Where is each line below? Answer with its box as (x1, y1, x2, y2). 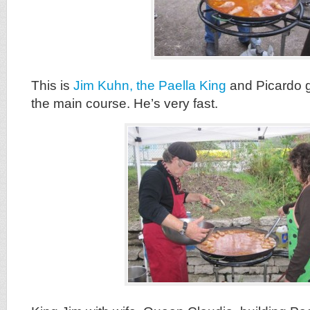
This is (31, 78, 73, 93)
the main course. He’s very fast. (31, 96, 218, 111)
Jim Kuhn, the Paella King (73, 78, 226, 93)
